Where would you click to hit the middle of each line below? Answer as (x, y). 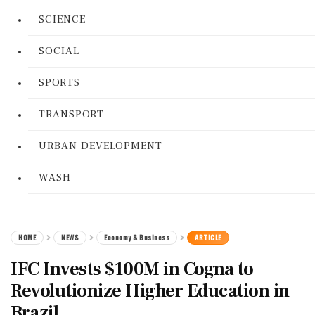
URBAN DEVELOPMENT (101, 146)
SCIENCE (62, 19)
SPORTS (59, 83)
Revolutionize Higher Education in (150, 291)
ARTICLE (208, 237)
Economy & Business (137, 237)
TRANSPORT (71, 114)
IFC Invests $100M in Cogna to (132, 269)
